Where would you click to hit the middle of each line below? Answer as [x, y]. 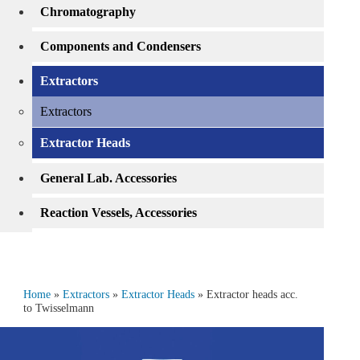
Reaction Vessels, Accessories [119, 213]
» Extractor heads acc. [246, 295]
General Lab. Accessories [108, 178]
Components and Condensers [121, 46]
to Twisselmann [58, 308]
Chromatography [88, 12]
